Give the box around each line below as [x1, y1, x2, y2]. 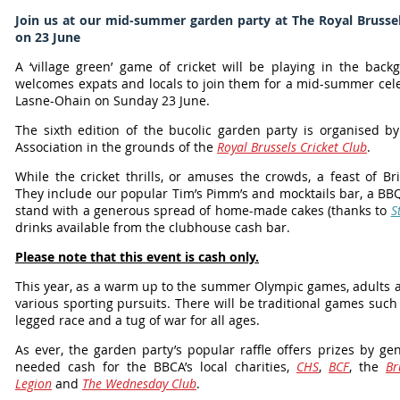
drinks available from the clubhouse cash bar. [15, 219, 290, 236]
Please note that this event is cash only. [15, 248, 259, 265]
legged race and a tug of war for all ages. [15, 312, 263, 329]
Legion [15, 375, 52, 392]
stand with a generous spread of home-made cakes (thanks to [15, 202, 391, 219]
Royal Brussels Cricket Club [217, 138, 367, 155]
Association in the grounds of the [15, 138, 217, 155]
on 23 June [15, 29, 80, 46]
